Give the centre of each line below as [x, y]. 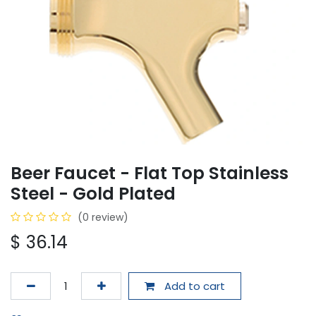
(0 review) [103, 218]
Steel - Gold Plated [93, 194]
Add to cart [193, 286]
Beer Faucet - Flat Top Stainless [150, 174]
